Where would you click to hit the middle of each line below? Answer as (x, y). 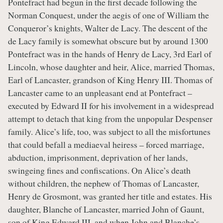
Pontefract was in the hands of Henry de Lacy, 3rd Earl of (110, 54)
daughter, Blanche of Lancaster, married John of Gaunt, (106, 209)
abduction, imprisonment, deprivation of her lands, (98, 158)
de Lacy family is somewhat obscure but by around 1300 (108, 41)
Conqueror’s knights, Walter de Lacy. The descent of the (108, 28)
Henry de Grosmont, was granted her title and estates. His (110, 196)
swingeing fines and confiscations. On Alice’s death (99, 170)
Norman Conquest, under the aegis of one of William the (109, 15)
